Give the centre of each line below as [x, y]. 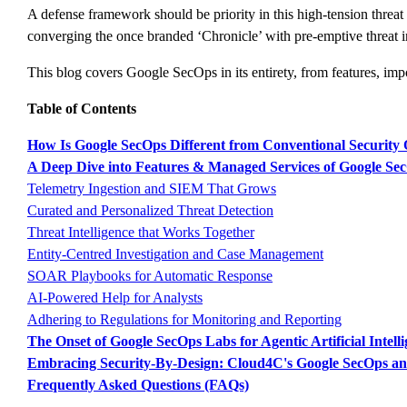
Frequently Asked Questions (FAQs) [138, 384]
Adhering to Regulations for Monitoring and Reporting [184, 319]
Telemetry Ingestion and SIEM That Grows [152, 188]
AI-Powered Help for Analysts [115, 297]
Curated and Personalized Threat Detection [150, 210]
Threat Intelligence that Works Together [141, 232]
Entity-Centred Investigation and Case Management [175, 253]
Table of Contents [82, 108]
